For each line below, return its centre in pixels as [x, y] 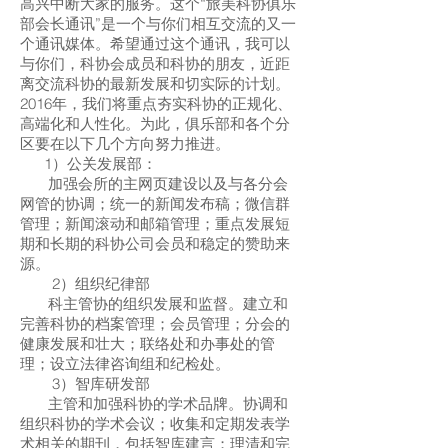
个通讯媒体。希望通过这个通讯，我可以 [155, 43]
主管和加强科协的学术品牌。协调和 [154, 403]
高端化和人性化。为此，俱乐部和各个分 [155, 123]
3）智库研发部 [85, 383]
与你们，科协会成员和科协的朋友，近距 [155, 63]
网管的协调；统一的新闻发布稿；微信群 [155, 203]
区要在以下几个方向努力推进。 [125, 143]
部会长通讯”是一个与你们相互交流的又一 [158, 23]
